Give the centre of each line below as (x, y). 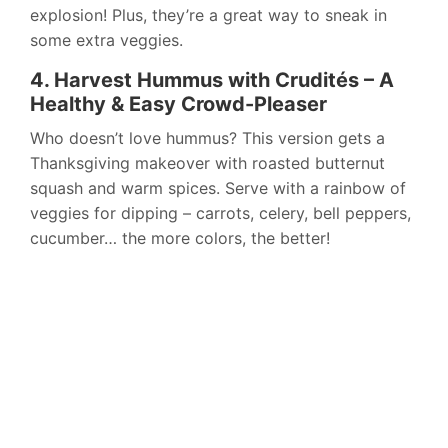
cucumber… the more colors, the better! (180, 238)
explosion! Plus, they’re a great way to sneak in (208, 15)
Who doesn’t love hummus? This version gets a (207, 138)
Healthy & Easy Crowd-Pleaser (178, 104)
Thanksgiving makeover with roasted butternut (207, 163)
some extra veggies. (106, 40)
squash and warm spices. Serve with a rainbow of (218, 188)
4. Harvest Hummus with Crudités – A (212, 80)
